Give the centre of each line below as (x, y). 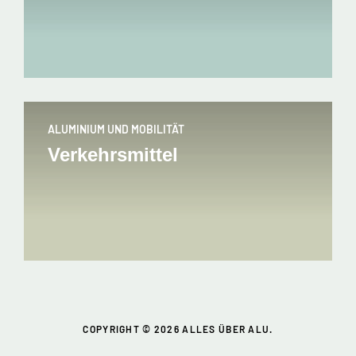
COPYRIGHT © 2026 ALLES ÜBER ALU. (178, 329)
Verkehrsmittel (113, 154)
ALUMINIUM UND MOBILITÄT (116, 129)
